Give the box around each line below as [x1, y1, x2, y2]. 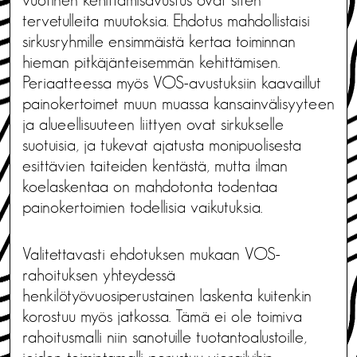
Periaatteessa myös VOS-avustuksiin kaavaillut [22, 73, 321, 92]
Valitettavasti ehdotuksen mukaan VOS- [22, 245, 280, 263]
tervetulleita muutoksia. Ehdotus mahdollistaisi [22, 11, 310, 29]
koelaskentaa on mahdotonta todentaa [22, 177, 277, 195]
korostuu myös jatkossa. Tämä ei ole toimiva [22, 307, 302, 325]
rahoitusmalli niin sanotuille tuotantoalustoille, [22, 328, 307, 346]
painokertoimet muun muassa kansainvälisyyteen [22, 94, 335, 112]
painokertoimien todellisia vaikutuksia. [22, 198, 262, 216]
